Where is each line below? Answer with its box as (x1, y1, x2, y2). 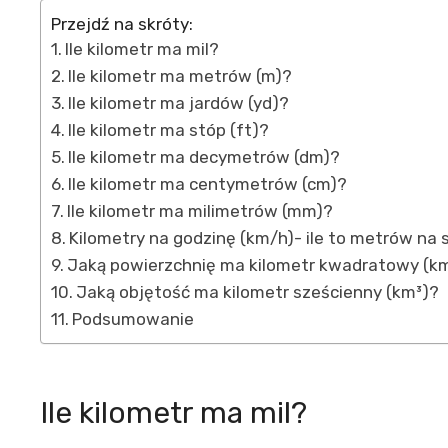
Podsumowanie (72, 309, 195, 330)
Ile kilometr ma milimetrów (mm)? (67, 201, 334, 222)
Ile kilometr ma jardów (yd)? (68, 93, 290, 114)
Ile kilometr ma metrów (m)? (68, 66, 293, 87)
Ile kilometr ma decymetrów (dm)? (68, 147, 341, 168)
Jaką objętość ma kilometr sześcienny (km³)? (76, 282, 440, 303)
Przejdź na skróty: (51, 13, 193, 34)
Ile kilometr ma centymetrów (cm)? (68, 174, 348, 195)
